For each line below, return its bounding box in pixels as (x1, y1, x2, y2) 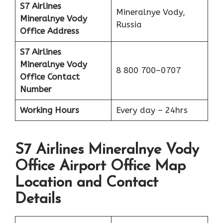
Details (15, 192, 61, 208)
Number (19, 84, 52, 94)
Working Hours (19, 105, 79, 115)
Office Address (19, 25, 79, 36)
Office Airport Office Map (15, 159, 186, 175)
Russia (115, 19, 142, 29)
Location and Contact (15, 175, 158, 191)
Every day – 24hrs (115, 105, 188, 115)
